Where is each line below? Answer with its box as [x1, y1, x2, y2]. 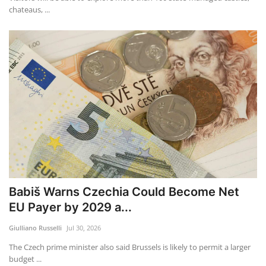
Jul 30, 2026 [66, 223, 101, 232]
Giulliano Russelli [9, 223, 62, 232]
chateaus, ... [9, 4, 50, 15]
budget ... [9, 253, 42, 264]
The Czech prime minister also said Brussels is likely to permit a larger [9, 241, 251, 252]
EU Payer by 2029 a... [9, 199, 132, 214]
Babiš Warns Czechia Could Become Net [9, 184, 239, 199]
